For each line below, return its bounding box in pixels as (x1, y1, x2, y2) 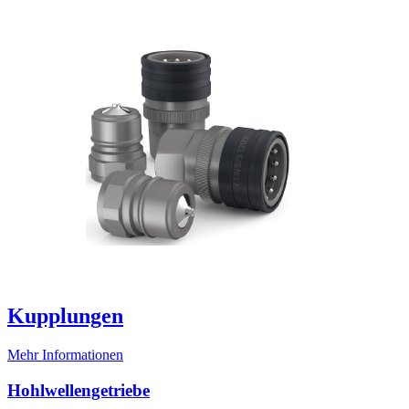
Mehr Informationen (7, 347, 123, 363)
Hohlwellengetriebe (7, 381, 150, 401)
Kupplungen (7, 304, 123, 329)
